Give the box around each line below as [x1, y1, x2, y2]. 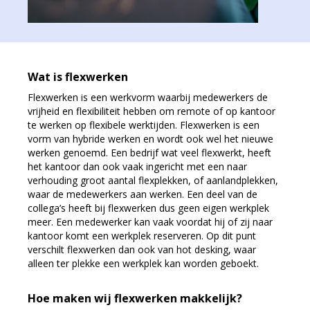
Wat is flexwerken [28, 69, 128, 84]
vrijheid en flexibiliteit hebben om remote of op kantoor [28, 104, 275, 118]
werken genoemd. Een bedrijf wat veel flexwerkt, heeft [28, 146, 271, 159]
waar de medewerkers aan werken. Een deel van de [28, 188, 257, 201]
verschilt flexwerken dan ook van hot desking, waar [28, 243, 256, 256]
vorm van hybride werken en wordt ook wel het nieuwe [28, 132, 273, 145]
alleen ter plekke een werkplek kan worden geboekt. [28, 257, 259, 270]
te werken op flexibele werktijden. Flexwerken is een [28, 118, 259, 131]
